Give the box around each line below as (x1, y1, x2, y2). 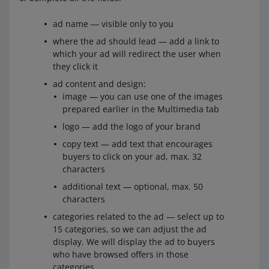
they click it (53, 60, 98, 72)
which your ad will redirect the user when (53, 47, 221, 59)
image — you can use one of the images (62, 90, 223, 102)
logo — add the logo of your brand (62, 120, 201, 132)
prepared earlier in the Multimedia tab (62, 103, 219, 115)
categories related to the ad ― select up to (53, 210, 224, 222)
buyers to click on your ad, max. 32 (62, 150, 202, 162)
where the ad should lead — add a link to (53, 35, 219, 47)
